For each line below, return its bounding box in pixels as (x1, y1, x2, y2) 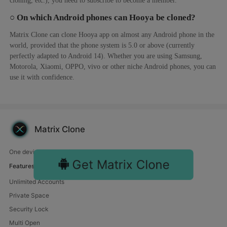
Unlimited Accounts (9, 178, 64, 186)
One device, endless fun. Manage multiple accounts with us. (9, 148, 178, 156)
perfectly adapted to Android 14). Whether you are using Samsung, (10, 51, 203, 60)
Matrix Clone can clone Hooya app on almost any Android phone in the (10, 30, 215, 39)
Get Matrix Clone (66, 156, 177, 173)
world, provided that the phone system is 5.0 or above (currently (10, 41, 195, 49)
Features (9, 162, 34, 170)
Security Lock (9, 205, 49, 213)
